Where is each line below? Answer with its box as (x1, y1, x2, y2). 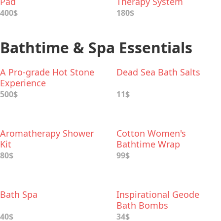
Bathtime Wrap (116, 138, 180, 150)
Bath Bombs (116, 199, 168, 211)
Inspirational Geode (116, 188, 199, 200)
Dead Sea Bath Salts (116, 66, 200, 78)
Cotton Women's (116, 127, 186, 139)
